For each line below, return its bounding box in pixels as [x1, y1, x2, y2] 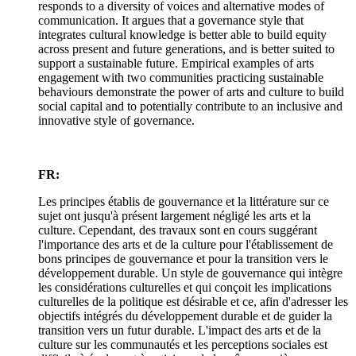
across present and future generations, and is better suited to [38, 42, 335, 56]
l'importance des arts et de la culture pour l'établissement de [38, 238, 333, 252]
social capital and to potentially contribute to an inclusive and [38, 99, 342, 114]
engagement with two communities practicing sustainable [38, 71, 323, 85]
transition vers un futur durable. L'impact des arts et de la [38, 323, 321, 338]
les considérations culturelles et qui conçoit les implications [38, 281, 331, 295]
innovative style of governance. [38, 114, 195, 128]
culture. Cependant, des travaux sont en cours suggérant [38, 223, 317, 238]
